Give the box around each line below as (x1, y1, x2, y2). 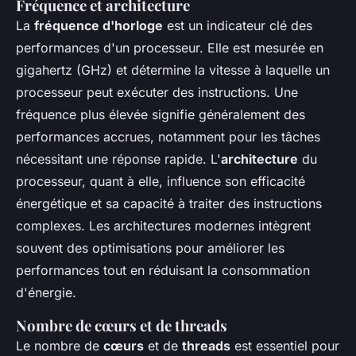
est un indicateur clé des (163, 17, 312, 33)
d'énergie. (16, 284, 76, 300)
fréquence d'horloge (34, 17, 163, 33)
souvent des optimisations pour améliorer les (16, 240, 284, 256)
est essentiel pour (230, 338, 339, 354)
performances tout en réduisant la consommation (16, 262, 310, 278)
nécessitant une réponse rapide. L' (16, 151, 221, 167)
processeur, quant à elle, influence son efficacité (16, 173, 305, 189)
